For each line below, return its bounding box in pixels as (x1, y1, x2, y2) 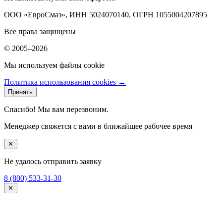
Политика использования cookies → (4, 78, 126, 87)
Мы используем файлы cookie (4, 61, 105, 70)
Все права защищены (4, 27, 76, 36)
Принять (8, 88, 33, 96)
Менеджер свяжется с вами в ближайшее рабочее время (4, 122, 192, 131)
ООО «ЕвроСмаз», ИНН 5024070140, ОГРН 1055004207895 (4, 10, 207, 19)
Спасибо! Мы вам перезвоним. (4, 105, 109, 114)
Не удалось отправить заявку (4, 157, 102, 166)
